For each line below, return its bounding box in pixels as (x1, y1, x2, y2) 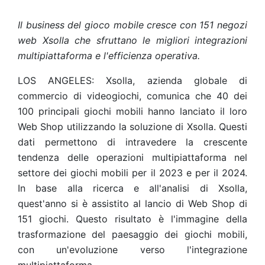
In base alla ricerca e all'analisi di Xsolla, (18, 182, 247, 194)
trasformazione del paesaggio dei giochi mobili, (18, 228, 247, 240)
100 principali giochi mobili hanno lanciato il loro (18, 105, 247, 117)
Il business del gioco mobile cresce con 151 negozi (18, 19, 247, 31)
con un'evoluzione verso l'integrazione (18, 244, 247, 256)
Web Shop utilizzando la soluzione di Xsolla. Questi (18, 121, 247, 132)
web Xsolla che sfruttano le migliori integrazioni (18, 34, 247, 46)
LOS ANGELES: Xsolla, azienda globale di (18, 75, 247, 86)
